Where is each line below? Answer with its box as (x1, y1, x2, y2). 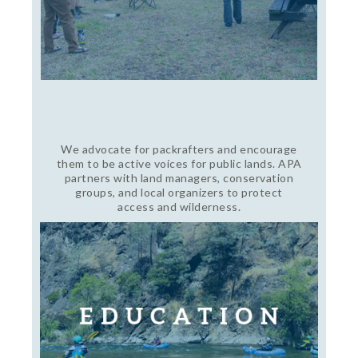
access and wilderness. (117, 199, 241, 213)
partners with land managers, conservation (64, 170, 294, 185)
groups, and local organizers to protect (75, 185, 283, 199)
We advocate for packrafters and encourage (61, 141, 297, 156)
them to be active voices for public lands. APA (56, 156, 302, 170)
